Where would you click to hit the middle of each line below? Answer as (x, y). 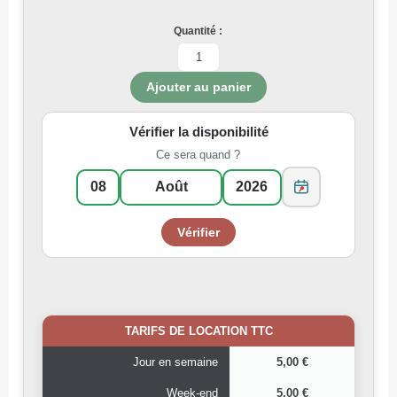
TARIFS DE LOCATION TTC (198, 331)
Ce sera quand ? (198, 155)
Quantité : (198, 31)
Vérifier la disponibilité (198, 132)
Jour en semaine (175, 362)
